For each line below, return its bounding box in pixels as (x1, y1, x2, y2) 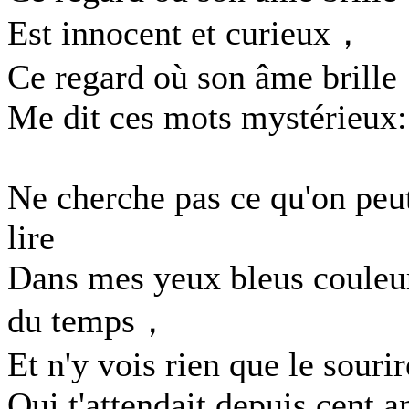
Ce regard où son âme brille (7, 58, 397, 96)
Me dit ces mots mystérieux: (7, 98, 407, 136)
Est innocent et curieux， (7, 14, 365, 52)
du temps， (7, 301, 170, 340)
